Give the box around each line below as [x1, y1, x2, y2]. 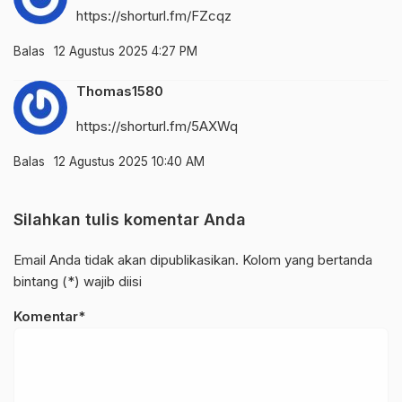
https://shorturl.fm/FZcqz [76, 6, 232, 24]
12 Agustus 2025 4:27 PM [54, 43, 197, 58]
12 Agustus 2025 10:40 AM [54, 153, 205, 169]
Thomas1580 [76, 82, 163, 100]
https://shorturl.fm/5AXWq [76, 117, 238, 135]
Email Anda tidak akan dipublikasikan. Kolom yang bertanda [13, 250, 372, 268]
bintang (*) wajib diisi [13, 272, 142, 290]
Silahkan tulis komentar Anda [13, 209, 246, 229]
